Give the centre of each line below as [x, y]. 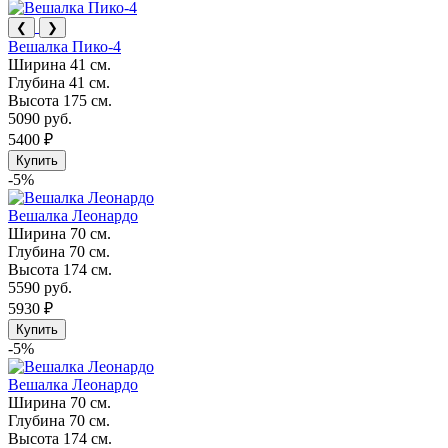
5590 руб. [40, 287]
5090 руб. [40, 118]
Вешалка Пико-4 [64, 46]
